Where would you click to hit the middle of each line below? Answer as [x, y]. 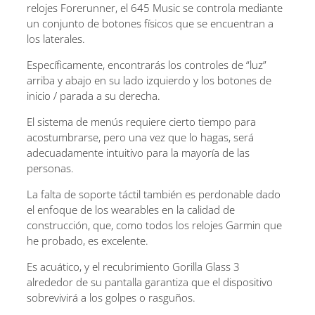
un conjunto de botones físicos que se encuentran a [150, 23]
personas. [50, 168]
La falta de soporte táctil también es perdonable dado [154, 194]
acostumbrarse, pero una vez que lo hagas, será [140, 137]
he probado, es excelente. [88, 240]
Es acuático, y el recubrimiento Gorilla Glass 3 [133, 266]
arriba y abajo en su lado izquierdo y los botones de [149, 80]
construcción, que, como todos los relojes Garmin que [154, 225]
